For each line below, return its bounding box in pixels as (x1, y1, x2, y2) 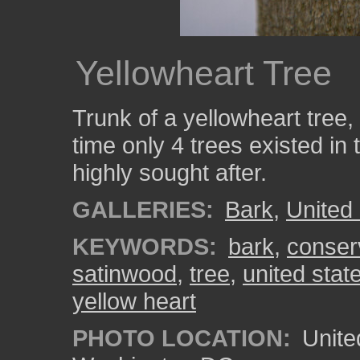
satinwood (72, 260, 177, 287)
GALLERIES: (72, 196, 214, 223)
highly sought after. (72, 159, 267, 186)
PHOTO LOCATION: (72, 325, 291, 351)
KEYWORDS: (72, 233, 217, 260)
